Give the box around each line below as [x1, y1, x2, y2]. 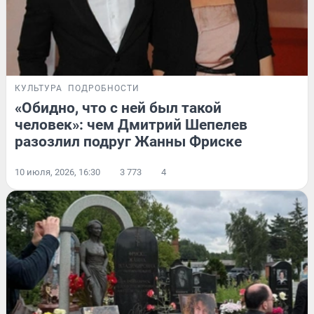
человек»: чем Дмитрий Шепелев [15, 116, 247, 133]
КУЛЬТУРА [15, 83, 62, 93]
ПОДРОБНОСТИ [68, 83, 139, 93]
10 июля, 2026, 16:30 [15, 166, 100, 177]
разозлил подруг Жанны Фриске [15, 132, 242, 150]
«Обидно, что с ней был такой [15, 99, 221, 116]
